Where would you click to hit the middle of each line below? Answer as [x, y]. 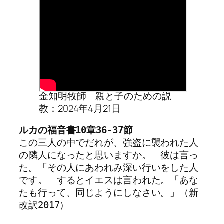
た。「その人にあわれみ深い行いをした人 [109, 168]
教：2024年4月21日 [80, 108]
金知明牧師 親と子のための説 [105, 96]
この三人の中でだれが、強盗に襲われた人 [109, 143]
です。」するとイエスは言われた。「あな [109, 180]
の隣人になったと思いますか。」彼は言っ [109, 155]
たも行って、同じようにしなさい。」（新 [109, 193]
